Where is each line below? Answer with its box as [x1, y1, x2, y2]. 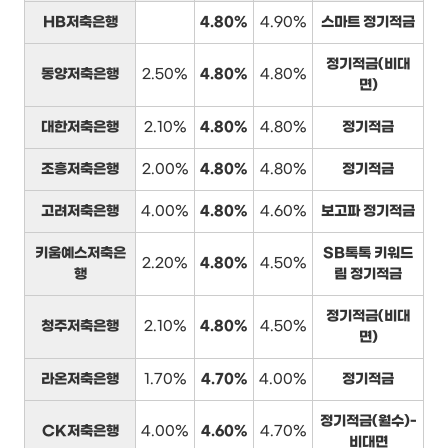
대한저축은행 [41, 118, 119, 136]
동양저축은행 [41, 65, 119, 83]
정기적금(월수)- [319, 412, 417, 430]
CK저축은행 [41, 422, 119, 440]
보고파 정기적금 [321, 202, 415, 220]
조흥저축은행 [41, 160, 119, 178]
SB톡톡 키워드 [323, 244, 413, 262]
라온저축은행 [41, 370, 119, 388]
